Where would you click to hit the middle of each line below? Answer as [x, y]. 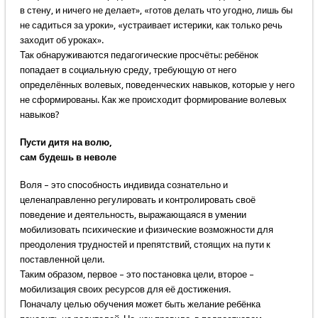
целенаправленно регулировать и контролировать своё [137, 200]
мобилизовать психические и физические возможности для [146, 230]
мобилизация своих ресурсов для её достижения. [125, 290]
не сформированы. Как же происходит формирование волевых [153, 100]
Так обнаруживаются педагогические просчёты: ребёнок [139, 55]
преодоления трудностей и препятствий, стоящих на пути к [145, 245]
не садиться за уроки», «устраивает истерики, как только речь [151, 26]
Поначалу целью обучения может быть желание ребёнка [140, 305]
